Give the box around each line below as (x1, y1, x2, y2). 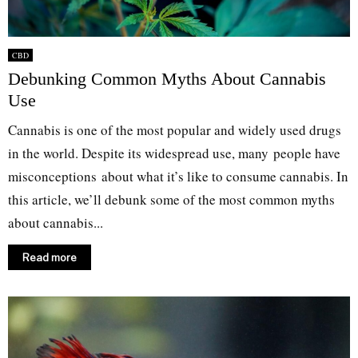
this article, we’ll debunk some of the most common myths (8, 190, 335, 209)
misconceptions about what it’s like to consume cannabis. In (8, 167, 348, 186)
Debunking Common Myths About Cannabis (8, 69, 326, 89)
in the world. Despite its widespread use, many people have (8, 144, 340, 163)
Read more (22, 251, 77, 265)
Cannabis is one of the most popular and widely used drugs (8, 121, 341, 140)
